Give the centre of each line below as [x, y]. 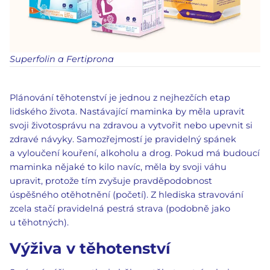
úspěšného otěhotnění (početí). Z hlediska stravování [127, 194]
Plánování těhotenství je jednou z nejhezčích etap [120, 97]
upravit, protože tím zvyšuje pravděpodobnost [111, 181]
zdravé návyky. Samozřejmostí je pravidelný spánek [123, 139]
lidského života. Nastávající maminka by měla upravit [127, 111]
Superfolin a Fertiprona [62, 59]
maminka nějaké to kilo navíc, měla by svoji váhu [118, 167]
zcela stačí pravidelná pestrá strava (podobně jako [120, 208]
